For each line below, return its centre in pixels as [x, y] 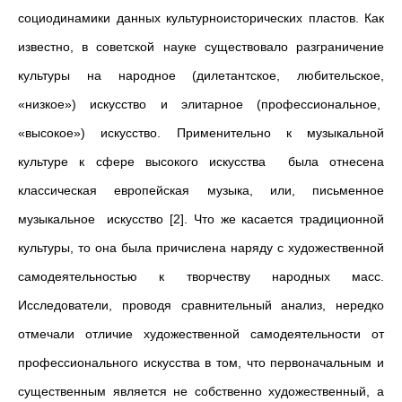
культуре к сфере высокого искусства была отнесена [201, 162]
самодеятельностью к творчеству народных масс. [201, 276]
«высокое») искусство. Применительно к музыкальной [201, 133]
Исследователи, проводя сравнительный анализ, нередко [201, 305]
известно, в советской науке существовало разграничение [201, 47]
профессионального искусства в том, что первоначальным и [201, 363]
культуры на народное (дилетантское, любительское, [201, 75]
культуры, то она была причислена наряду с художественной [201, 248]
